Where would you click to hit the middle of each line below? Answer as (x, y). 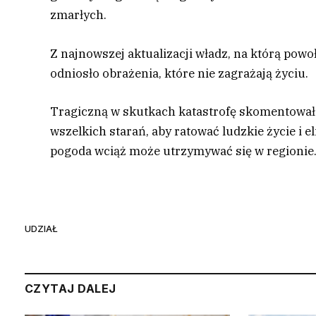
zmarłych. (79, 15)
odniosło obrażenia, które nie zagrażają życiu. (180, 73)
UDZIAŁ (41, 229)
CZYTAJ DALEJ (71, 288)
